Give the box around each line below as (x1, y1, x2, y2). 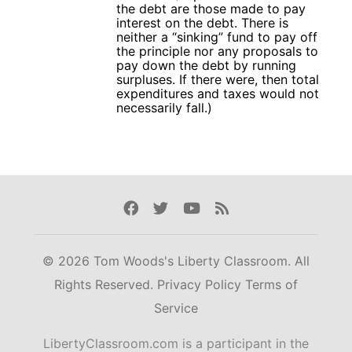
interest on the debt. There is (116, 14, 288, 31)
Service (154, 300, 198, 317)
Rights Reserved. (54, 277, 157, 293)
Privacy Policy (157, 277, 245, 293)
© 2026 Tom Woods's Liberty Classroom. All (42, 253, 310, 269)
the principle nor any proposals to (116, 42, 318, 59)
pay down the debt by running (116, 57, 296, 73)
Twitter (152, 198, 203, 218)
